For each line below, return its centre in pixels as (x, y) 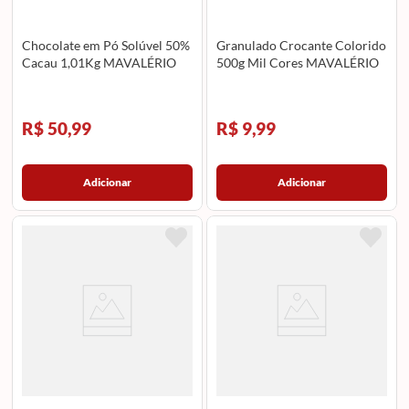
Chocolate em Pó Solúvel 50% (105, 46)
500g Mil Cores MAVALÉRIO (298, 63)
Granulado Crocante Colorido (302, 46)
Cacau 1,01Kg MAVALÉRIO (99, 63)
